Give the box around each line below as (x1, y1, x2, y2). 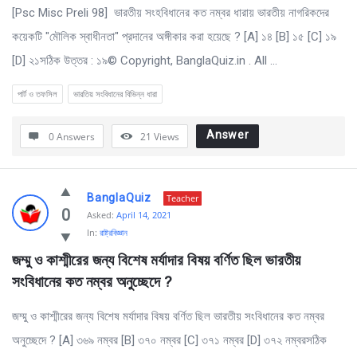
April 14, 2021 (116, 209, 171, 221)
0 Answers (49, 130, 95, 143)
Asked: (87, 209, 114, 221)
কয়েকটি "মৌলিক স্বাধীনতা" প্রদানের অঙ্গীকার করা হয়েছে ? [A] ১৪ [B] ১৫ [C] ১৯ (12, 29, 336, 44)
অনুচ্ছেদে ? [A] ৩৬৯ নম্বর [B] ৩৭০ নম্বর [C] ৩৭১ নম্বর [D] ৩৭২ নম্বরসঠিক (12, 333, 327, 347)
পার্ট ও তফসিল (18, 88, 57, 100)
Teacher (167, 192, 198, 204)
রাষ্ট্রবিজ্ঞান (100, 226, 127, 238)
